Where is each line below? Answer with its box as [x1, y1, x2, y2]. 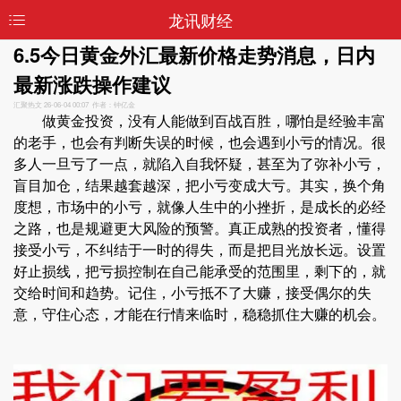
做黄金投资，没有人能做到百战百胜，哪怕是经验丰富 [13, 110, 386, 131]
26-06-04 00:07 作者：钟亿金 [42, 99, 135, 109]
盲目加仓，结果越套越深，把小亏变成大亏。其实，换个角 [13, 175, 386, 195]
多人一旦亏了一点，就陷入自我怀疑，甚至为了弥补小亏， [13, 153, 386, 174]
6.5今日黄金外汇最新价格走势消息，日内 [13, 40, 375, 69]
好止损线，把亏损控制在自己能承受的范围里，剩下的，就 [13, 260, 386, 281]
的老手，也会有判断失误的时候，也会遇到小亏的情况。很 [13, 132, 386, 152]
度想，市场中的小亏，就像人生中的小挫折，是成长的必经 [13, 196, 386, 217]
